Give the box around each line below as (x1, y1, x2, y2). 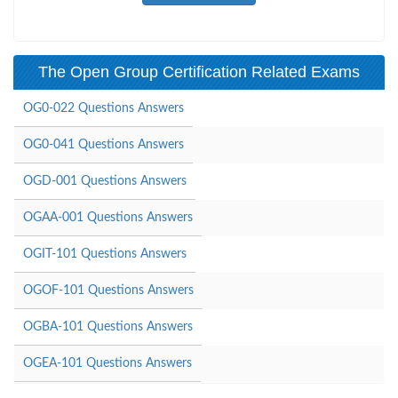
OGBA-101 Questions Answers (23, 320, 193, 333)
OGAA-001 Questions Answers (23, 211, 193, 224)
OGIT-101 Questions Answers (23, 247, 187, 260)
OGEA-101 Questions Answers (23, 356, 192, 370)
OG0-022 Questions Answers (23, 101, 184, 115)
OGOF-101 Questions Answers (23, 283, 194, 297)
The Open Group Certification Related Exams (38, 62, 360, 81)
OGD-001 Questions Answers (23, 174, 187, 187)
